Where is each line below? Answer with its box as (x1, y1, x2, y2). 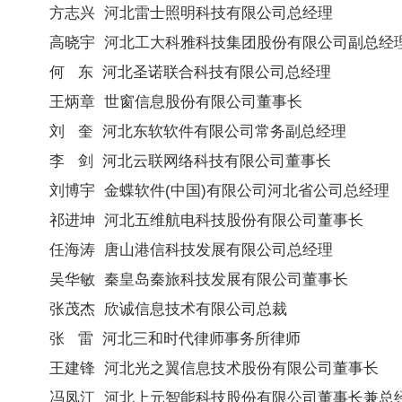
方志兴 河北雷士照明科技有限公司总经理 (49, 4, 333, 21)
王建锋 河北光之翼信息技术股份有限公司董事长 (49, 359, 379, 376)
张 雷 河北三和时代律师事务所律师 (49, 329, 301, 346)
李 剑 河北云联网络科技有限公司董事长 (49, 152, 331, 169)
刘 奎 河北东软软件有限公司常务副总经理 (49, 122, 346, 139)
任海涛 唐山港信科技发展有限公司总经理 (49, 240, 333, 258)
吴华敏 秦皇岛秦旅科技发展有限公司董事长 (49, 270, 348, 287)
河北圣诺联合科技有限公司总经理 (102, 63, 331, 80)
